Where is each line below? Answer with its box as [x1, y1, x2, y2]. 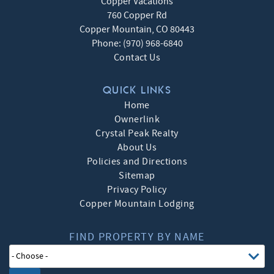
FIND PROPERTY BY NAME [69, 230, 205, 245]
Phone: [91, 37, 123, 50]
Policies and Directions [86, 155, 188, 168]
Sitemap [119, 169, 155, 182]
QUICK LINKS [103, 85, 171, 97]
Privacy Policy [107, 183, 167, 196]
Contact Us [113, 51, 161, 64]
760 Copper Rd [107, 9, 167, 22]
